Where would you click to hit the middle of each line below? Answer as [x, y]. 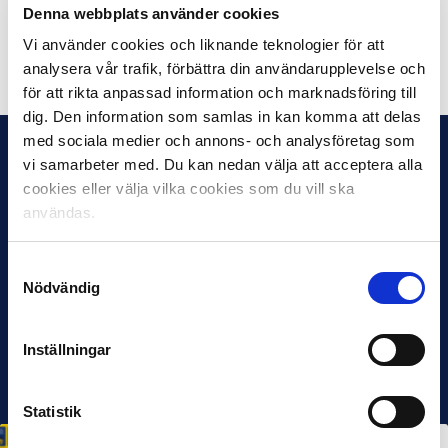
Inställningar [67, 349]
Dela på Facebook [139, 55]
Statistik [52, 411]
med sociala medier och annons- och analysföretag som [219, 140]
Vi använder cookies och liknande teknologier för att [203, 44]
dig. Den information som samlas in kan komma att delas [222, 116]
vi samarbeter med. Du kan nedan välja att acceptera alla [222, 164]
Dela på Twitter [331, 55]
